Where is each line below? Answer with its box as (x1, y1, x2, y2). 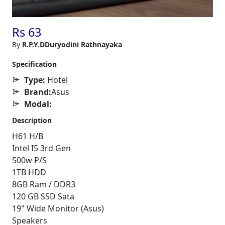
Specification (12, 59, 57, 69)
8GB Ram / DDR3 (12, 178, 75, 190)
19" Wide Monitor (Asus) (12, 202, 104, 214)
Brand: (24, 86, 51, 97)
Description (12, 115, 52, 125)
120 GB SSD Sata (12, 190, 74, 202)
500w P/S (12, 154, 47, 166)
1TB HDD (12, 166, 46, 178)
